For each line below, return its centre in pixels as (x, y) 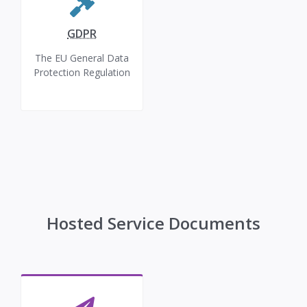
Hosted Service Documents (153, 223)
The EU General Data (82, 58)
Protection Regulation (82, 72)
